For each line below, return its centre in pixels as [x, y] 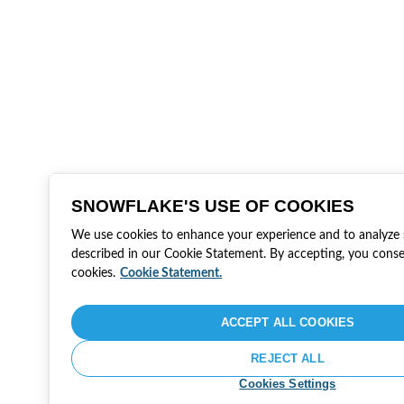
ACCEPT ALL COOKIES [288, 322]
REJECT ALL [288, 358]
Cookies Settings [288, 384]
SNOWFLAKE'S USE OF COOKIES [213, 206]
